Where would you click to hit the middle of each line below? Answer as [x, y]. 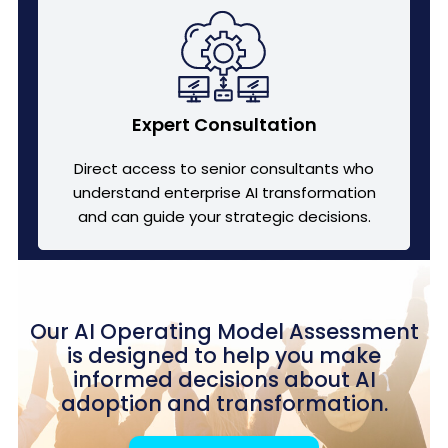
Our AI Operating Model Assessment [224, 331]
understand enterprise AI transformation [224, 192]
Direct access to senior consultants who [224, 168]
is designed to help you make [224, 355]
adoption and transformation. [224, 403]
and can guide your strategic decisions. [224, 216]
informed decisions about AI [224, 379]
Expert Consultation [224, 124]
